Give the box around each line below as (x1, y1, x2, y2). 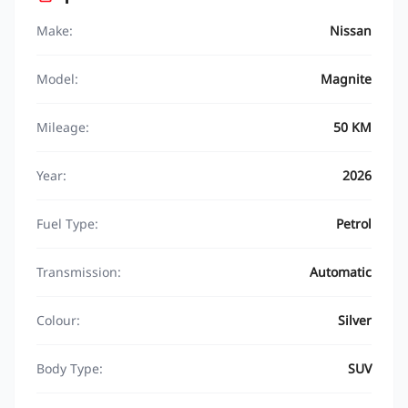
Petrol (336, 215, 372, 232)
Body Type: (36, 360, 103, 377)
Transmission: (36, 263, 121, 280)
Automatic (310, 263, 372, 280)
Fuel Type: (36, 215, 98, 232)
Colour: (36, 311, 80, 329)
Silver (338, 311, 372, 329)
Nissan (330, 22, 372, 39)
